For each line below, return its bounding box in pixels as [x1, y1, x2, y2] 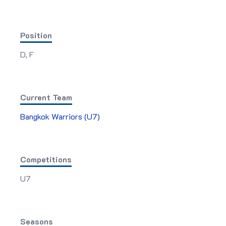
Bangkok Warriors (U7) [20, 110, 100, 122]
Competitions [20, 153, 72, 164]
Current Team [20, 91, 72, 102]
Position [20, 29, 52, 40]
